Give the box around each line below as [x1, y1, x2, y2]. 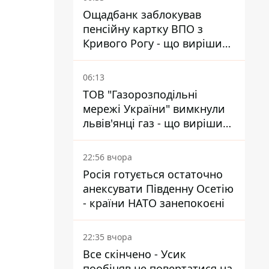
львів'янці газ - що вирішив [83, 116, 229, 130]
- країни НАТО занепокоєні [83, 196, 225, 210]
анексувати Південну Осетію [83, 181, 234, 196]
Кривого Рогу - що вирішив [83, 36, 228, 50]
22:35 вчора [83, 231, 132, 243]
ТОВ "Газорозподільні [83, 87, 198, 101]
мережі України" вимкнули [83, 101, 225, 116]
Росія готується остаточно [83, 167, 223, 181]
